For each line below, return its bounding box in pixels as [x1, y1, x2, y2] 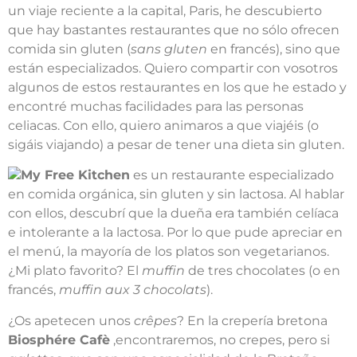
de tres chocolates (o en [185, 263, 340, 279]
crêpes [134, 312, 177, 328]
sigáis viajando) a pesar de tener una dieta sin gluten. [8, 136, 344, 152]
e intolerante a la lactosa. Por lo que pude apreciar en [8, 225, 343, 241]
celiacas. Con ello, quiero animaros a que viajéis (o [8, 117, 319, 133]
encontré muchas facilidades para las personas [8, 98, 304, 114]
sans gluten [131, 41, 207, 57]
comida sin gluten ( [8, 41, 131, 57]
